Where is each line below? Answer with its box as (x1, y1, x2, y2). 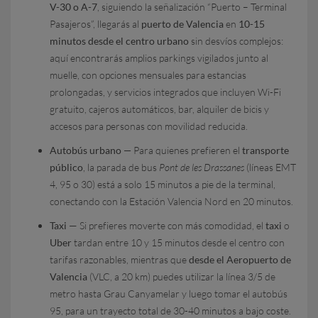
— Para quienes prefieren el (121, 144, 242, 156)
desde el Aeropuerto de (189, 253, 291, 265)
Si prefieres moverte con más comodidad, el (79, 219, 265, 231)
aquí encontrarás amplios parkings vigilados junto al (50, 52, 268, 64)
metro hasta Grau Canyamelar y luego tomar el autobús (50, 287, 287, 300)
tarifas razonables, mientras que (50, 253, 189, 265)
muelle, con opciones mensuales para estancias (50, 69, 246, 81)
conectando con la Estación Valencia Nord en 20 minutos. (50, 195, 293, 207)
